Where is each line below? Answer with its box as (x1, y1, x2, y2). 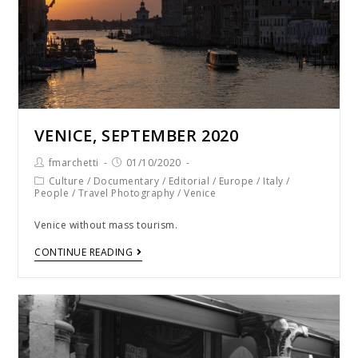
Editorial (168, 174, 210, 189)
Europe (218, 174, 254, 189)
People (34, 186, 70, 201)
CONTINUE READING (34, 245, 133, 260)
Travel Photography (78, 186, 175, 201)
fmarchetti (48, 156, 99, 170)
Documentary (93, 174, 160, 189)
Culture (48, 174, 85, 189)
